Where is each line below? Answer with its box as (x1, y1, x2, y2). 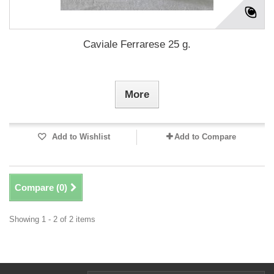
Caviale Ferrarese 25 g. (83, 39, 191, 51)
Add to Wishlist (49, 132, 110, 142)
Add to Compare (174, 132, 236, 142)
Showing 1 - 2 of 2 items (9, 215, 95, 224)
